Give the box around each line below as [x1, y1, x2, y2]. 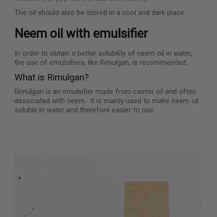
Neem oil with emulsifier [15, 26, 148, 41]
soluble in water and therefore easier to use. [15, 105, 155, 114]
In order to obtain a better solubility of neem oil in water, [15, 48, 192, 58]
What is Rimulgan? [15, 72, 89, 83]
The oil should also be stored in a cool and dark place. [15, 8, 186, 17]
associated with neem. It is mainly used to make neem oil [15, 96, 199, 105]
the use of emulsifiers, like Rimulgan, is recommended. [15, 58, 187, 67]
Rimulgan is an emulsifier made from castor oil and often [15, 87, 196, 96]
